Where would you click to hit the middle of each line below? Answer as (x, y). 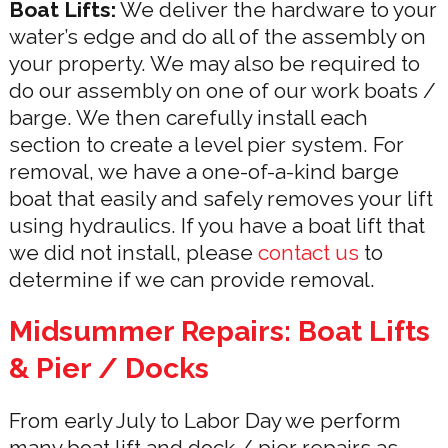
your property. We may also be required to (214, 63)
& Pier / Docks (108, 367)
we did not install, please (133, 252)
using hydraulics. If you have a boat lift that (216, 225)
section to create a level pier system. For (206, 144)
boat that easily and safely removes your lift (220, 198)
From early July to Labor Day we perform (204, 420)
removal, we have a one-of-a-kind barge (203, 171)
